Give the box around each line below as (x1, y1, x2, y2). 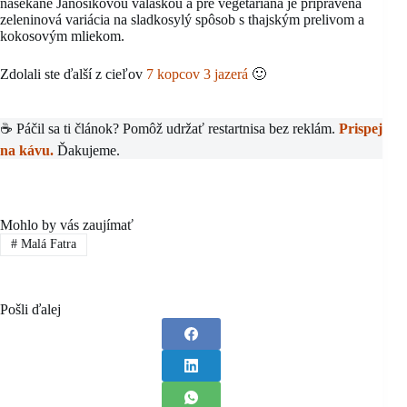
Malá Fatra (16, 237, 76, 252)
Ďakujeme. (54, 143, 120, 159)
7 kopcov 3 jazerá (146, 66, 248, 83)
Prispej (339, 121, 382, 137)
